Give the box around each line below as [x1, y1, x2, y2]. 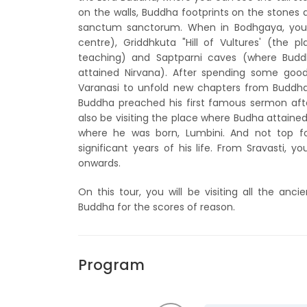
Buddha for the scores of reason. [78, 200, 235, 214]
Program [78, 255, 145, 275]
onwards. [78, 156, 121, 170]
